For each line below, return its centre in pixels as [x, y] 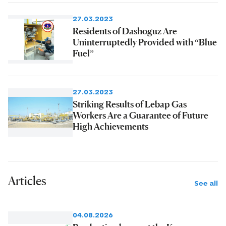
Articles [27, 181]
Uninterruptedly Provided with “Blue [145, 42]
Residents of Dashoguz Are [125, 31]
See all [206, 183]
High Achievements [110, 126]
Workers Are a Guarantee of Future [140, 115]
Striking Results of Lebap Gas [130, 104]
